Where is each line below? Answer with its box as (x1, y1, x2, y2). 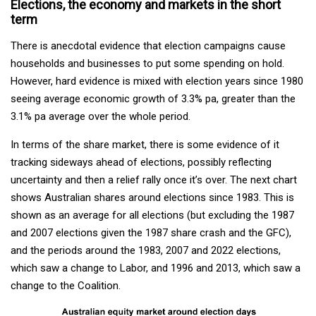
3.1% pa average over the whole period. (11, 110, 190, 123)
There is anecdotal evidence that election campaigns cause (11, 39, 286, 53)
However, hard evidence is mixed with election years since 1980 (11, 75, 303, 88)
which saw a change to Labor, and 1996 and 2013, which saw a (11, 262, 300, 275)
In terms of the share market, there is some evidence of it (11, 138, 279, 152)
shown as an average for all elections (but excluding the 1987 (11, 209, 294, 222)
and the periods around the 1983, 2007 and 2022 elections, (11, 244, 281, 257)
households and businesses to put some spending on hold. (11, 57, 284, 71)
